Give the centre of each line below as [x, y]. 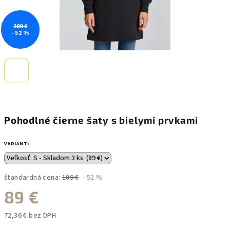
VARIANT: [17, 144]
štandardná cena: [32, 178]
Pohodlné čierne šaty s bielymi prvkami [101, 120]
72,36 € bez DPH [30, 216]
